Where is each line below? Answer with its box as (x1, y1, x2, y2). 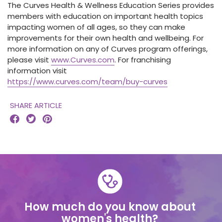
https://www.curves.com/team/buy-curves (7, 76, 167, 87)
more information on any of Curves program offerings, (7, 44, 208, 54)
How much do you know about (24, 199, 196, 215)
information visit (7, 65, 67, 76)
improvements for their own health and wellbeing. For (7, 33, 204, 43)
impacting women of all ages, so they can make (7, 22, 185, 32)
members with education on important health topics (7, 11, 203, 21)
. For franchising (114, 55, 171, 65)
